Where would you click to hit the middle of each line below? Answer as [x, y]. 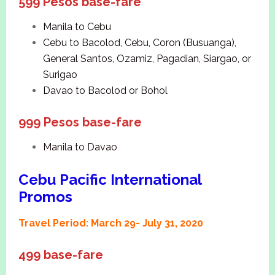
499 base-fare [64, 255]
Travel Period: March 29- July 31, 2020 [110, 223]
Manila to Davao [80, 147]
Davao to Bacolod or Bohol [105, 91]
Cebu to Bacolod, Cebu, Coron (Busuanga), [139, 43]
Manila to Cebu [77, 27]
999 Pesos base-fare [83, 122]
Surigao [60, 75]
